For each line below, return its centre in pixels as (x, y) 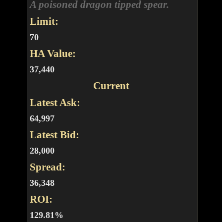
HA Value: (53, 54)
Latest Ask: (55, 103)
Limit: (44, 21)
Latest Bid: (54, 135)
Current (111, 86)
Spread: (47, 167)
